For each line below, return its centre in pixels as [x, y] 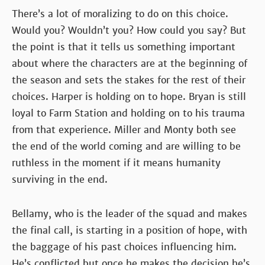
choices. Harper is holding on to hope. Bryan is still [129, 96]
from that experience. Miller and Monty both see [124, 130]
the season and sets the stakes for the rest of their [129, 80]
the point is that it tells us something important [124, 47]
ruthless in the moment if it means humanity [116, 163]
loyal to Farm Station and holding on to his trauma [128, 113]
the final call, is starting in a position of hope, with [130, 230]
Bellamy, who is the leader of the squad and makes [130, 214]
